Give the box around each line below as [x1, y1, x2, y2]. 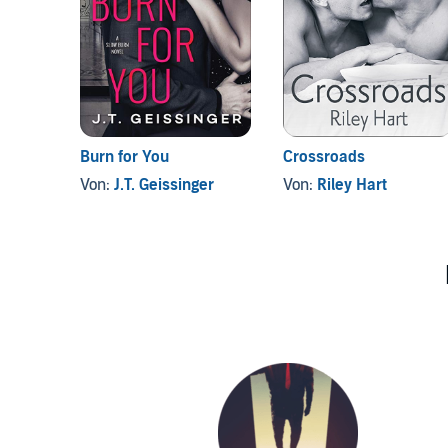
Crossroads [282, 147, 365, 168]
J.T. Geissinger [114, 175, 214, 196]
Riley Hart [316, 175, 387, 196]
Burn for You [80, 147, 169, 168]
